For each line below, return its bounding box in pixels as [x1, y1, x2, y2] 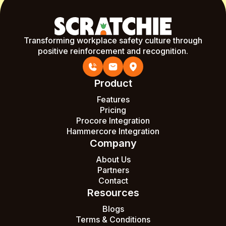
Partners [97, 165, 129, 176]
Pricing [100, 105, 126, 116]
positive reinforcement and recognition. [38, 46, 188, 56]
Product [94, 77, 132, 90]
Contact [98, 176, 128, 186]
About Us [95, 154, 131, 165]
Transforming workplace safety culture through [24, 35, 202, 46]
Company [89, 137, 137, 150]
